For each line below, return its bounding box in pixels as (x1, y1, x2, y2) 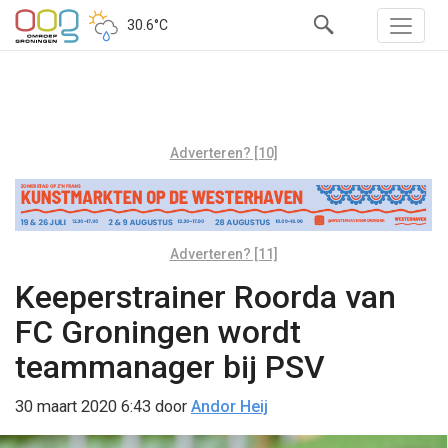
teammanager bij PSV (15, 347, 325, 386)
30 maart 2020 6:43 (15, 396, 151, 416)
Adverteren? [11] (169, 245, 278, 262)
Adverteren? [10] (169, 145, 278, 161)
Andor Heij (191, 396, 268, 416)
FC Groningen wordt (15, 312, 301, 351)
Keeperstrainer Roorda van (15, 277, 396, 316)
